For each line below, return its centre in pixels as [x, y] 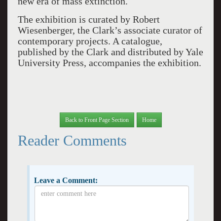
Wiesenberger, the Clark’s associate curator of [110, 30]
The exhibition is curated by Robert [89, 19]
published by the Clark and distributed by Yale [110, 52]
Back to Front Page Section [97, 120]
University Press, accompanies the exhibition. [109, 63]
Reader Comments [72, 140]
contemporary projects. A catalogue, [90, 41]
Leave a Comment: [66, 180]
